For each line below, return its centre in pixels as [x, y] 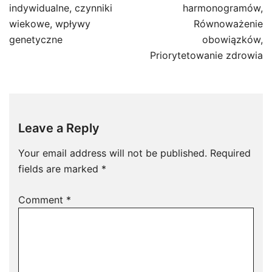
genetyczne [36, 39]
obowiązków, [233, 39]
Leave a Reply [59, 128]
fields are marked [60, 168]
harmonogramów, [223, 8]
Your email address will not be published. [113, 153]
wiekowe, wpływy [50, 23]
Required [230, 153]
